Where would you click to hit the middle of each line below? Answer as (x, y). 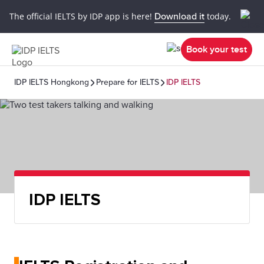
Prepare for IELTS (128, 82)
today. (218, 16)
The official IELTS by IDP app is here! (82, 16)
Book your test (217, 49)
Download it (179, 16)
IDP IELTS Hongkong (52, 82)
